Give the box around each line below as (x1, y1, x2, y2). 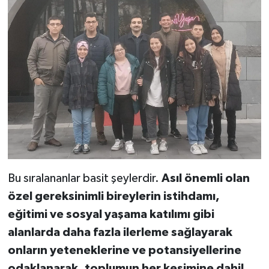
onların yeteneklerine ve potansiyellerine (7, 244, 241, 257)
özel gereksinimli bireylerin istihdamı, (7, 190, 220, 203)
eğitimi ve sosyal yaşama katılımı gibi (7, 208, 214, 221)
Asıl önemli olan (161, 172, 250, 185)
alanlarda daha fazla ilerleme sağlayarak (7, 226, 232, 239)
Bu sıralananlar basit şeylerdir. (7, 172, 162, 185)
